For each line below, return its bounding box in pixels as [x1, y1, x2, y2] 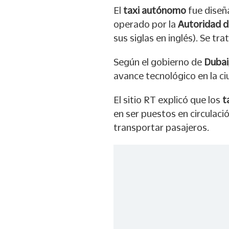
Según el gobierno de [113, 57, 204, 67]
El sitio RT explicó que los [113, 95, 222, 105]
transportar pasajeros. [113, 122, 209, 133]
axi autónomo [127, 5, 188, 16]
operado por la [113, 19, 178, 30]
